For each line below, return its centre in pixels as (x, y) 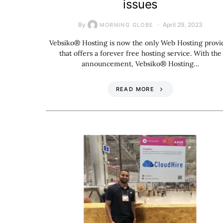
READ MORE (135, 89)
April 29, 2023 (183, 24)
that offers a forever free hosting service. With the (140, 53)
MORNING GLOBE (126, 25)
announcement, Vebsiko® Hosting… (140, 63)
